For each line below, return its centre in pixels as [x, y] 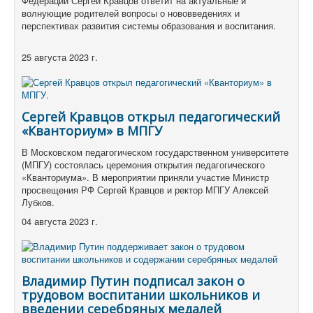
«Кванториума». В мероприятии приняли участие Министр [145, 177]
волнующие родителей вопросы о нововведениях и [131, 13]
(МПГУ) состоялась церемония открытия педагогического [143, 164]
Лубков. [38, 202]
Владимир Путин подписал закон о [133, 281]
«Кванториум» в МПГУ [92, 130]
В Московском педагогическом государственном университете [155, 152]
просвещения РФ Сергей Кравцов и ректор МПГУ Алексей [145, 189]
